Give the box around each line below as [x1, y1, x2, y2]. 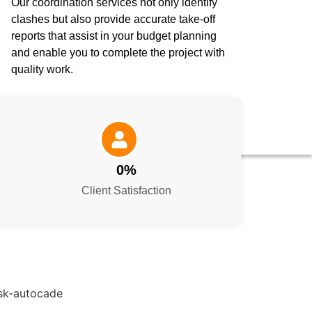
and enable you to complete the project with [10, 47, 225, 59]
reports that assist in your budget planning [10, 30, 217, 42]
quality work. [10, 63, 73, 76]
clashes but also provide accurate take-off [10, 13, 215, 26]
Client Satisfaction [81, 185, 171, 197]
